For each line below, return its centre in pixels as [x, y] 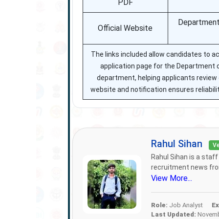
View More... [171, 178]
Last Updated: [173, 214]
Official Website [125, 28]
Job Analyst [185, 205]
